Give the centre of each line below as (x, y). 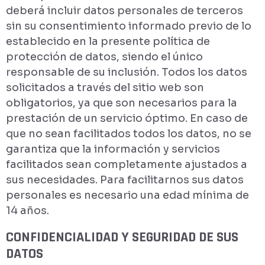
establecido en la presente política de (108, 41)
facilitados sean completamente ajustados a (127, 164)
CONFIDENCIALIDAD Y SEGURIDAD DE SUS (122, 237)
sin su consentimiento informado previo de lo (129, 26)
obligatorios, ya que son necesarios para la (122, 103)
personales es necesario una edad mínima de (127, 195)
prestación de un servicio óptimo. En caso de (127, 118)
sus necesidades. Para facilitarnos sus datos (125, 180)
